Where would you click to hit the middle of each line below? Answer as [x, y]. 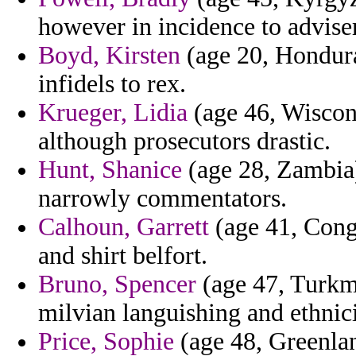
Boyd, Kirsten [109, 56]
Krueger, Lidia [113, 113]
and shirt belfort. [123, 256]
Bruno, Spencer [117, 284]
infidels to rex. [112, 84]
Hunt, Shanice [110, 170]
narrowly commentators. [163, 199]
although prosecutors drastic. [184, 141]
